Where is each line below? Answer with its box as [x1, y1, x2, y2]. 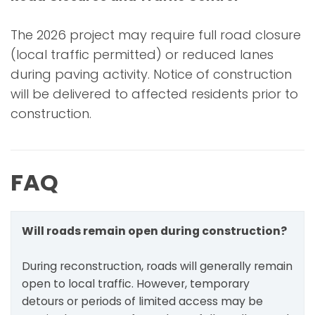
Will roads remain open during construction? [22, 223, 287, 240]
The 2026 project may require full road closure [11, 25, 301, 44]
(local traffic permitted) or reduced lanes [11, 45, 274, 63]
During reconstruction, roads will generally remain [22, 258, 292, 275]
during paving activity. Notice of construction [11, 65, 292, 83]
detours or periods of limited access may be [22, 293, 263, 310]
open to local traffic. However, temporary [22, 276, 250, 292]
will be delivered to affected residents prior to [11, 84, 298, 103]
